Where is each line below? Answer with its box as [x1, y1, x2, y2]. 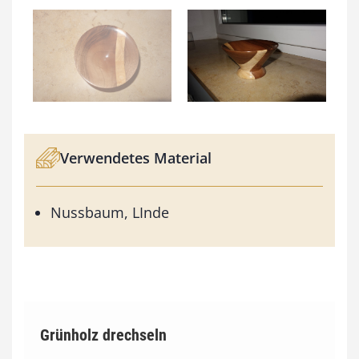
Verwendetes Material [60, 147, 212, 167]
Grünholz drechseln [40, 325, 167, 345]
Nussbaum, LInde [50, 203, 169, 223]
